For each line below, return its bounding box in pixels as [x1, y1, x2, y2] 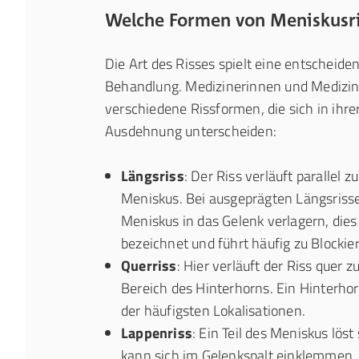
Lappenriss [121, 322, 192, 344]
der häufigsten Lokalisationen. [121, 300, 305, 321]
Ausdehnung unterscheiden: [105, 120, 276, 142]
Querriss [121, 255, 177, 276]
